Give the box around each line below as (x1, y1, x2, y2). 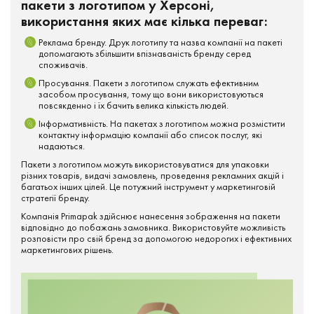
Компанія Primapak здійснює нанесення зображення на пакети (21, 210, 280, 222)
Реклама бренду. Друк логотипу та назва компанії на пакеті (39, 36, 282, 48)
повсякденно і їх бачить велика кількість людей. (39, 99, 228, 111)
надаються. (39, 139, 85, 152)
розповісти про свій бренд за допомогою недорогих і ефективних (21, 232, 292, 245)
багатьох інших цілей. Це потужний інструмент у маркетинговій (21, 180, 275, 193)
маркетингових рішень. (21, 243, 114, 256)
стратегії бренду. (21, 191, 90, 204)
